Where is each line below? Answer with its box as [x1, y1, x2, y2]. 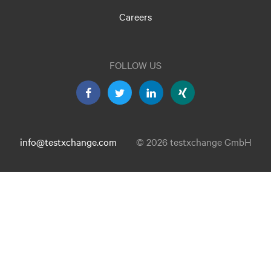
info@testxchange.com [19, 135, 117, 148]
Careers [119, 10, 152, 23]
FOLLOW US [109, 58, 162, 71]
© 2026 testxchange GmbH [135, 135, 252, 148]
